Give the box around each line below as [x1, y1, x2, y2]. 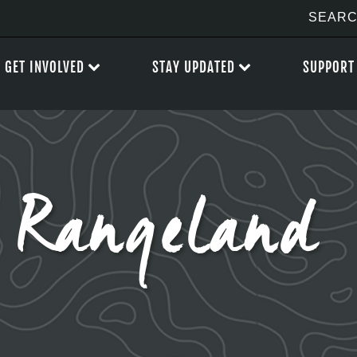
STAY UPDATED [152, 59, 235, 76]
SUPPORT [303, 59, 355, 76]
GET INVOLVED [5, 59, 84, 76]
